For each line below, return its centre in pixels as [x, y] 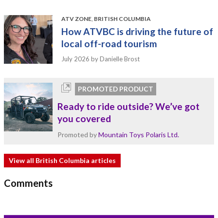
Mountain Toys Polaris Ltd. [139, 134]
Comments [28, 183]
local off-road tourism [109, 43]
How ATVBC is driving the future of [137, 31]
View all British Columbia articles [62, 160]
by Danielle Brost [115, 59]
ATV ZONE [76, 18]
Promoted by [78, 134]
